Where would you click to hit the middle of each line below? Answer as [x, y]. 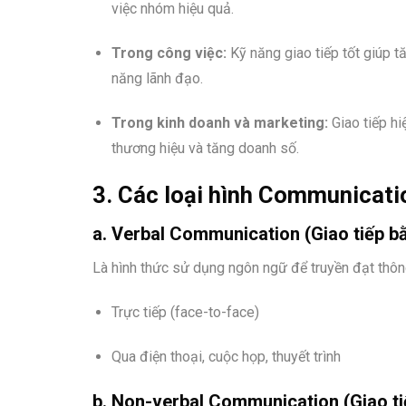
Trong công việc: [169, 53]
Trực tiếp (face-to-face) [185, 313]
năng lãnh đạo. [157, 78]
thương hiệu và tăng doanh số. [205, 148]
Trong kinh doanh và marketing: [219, 122]
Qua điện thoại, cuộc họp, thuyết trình [226, 356]
